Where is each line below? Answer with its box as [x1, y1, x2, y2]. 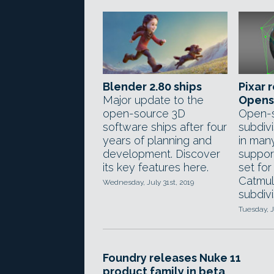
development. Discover [103, 147, 220, 160]
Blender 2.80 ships [103, 80, 202, 93]
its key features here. [103, 161, 209, 174]
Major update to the [103, 94, 204, 106]
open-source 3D [103, 107, 185, 120]
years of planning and [103, 134, 212, 147]
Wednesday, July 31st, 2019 [103, 178, 194, 187]
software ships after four [103, 120, 227, 133]
